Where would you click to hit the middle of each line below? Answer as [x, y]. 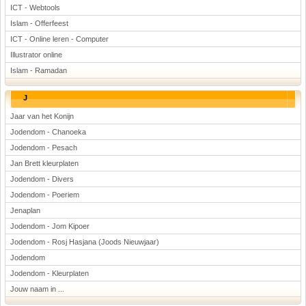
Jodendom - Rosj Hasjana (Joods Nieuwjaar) [85, 242]
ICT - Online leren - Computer [59, 39]
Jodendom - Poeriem [45, 195]
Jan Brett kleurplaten [44, 163]
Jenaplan [25, 210]
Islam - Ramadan [39, 70]
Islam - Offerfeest [39, 23]
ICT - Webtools [35, 8]
